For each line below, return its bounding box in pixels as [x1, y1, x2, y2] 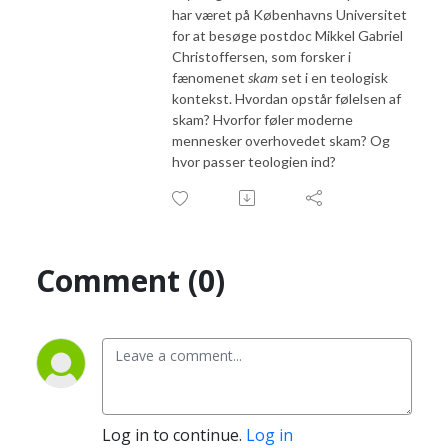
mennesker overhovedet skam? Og [172, 131, 390, 149]
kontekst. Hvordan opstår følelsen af [172, 89, 401, 107]
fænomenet [172, 68, 248, 86]
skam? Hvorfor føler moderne [172, 110, 353, 128]
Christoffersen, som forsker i [172, 47, 351, 65]
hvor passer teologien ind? [172, 152, 336, 170]
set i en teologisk [278, 68, 388, 86]
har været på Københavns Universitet [172, 5, 407, 23]
